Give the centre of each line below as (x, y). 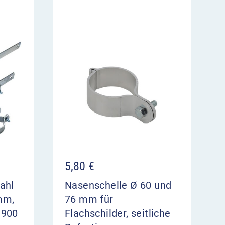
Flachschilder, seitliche (118, 214)
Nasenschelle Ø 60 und (118, 186)
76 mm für (89, 200)
